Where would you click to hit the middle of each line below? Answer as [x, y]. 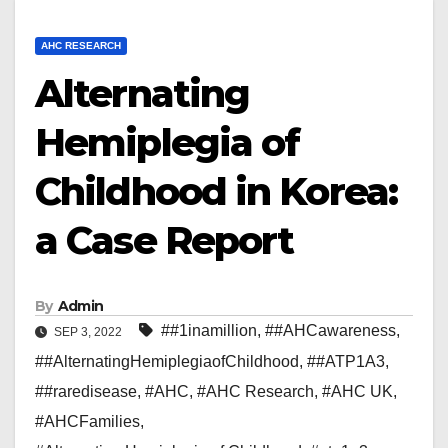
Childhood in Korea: [216, 191]
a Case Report [164, 240]
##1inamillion [209, 331]
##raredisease [86, 392]
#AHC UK [357, 392]
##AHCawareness [330, 331]
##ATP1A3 [346, 362]
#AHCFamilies [87, 422]
